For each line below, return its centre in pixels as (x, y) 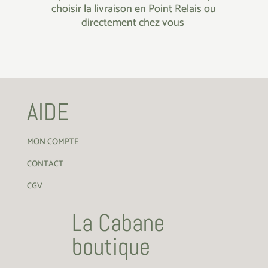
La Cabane (118, 223)
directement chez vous (134, 22)
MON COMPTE (53, 142)
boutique (111, 246)
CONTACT (45, 164)
